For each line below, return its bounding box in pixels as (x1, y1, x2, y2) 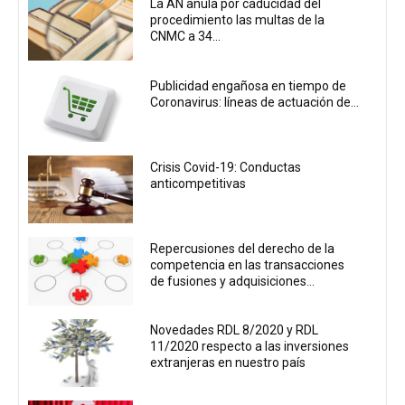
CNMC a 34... (150, 29, 221, 44)
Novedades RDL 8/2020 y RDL (150, 323, 319, 338)
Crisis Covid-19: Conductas (150, 159, 302, 174)
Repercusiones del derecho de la (150, 241, 335, 257)
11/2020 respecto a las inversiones (150, 339, 350, 354)
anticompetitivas (150, 175, 247, 191)
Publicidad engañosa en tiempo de (150, 78, 347, 93)
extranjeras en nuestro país (150, 355, 306, 371)
